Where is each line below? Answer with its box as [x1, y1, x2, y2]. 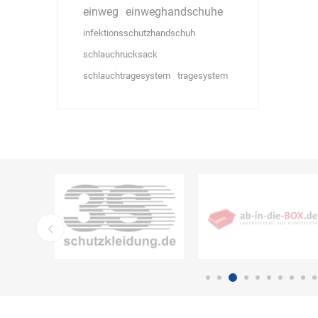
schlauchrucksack [82, 49, 158, 60]
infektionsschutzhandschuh [82, 28, 195, 38]
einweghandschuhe [125, 5, 223, 18]
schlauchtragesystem [82, 70, 170, 81]
